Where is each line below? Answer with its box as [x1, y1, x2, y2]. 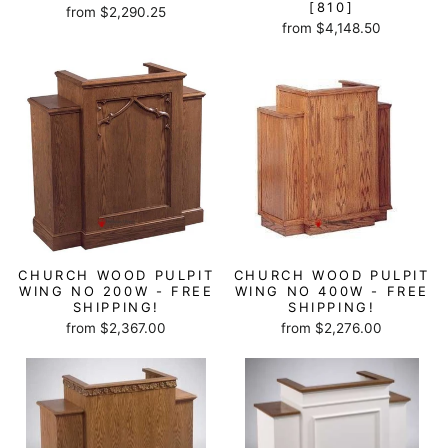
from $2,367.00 [66, 319, 167, 336]
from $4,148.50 [282, 20, 382, 36]
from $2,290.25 [66, 4, 167, 20]
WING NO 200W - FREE [19, 282, 214, 299]
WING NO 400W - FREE [234, 282, 429, 299]
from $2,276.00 [281, 319, 383, 336]
